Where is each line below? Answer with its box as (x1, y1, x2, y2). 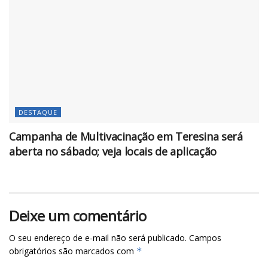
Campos (189, 232, 221, 243)
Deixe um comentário (9, 205, 147, 226)
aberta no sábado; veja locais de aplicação (9, 144, 217, 159)
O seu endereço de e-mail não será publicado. (9, 232, 187, 243)
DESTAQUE (19, 107, 57, 117)
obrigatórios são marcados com (9, 245, 136, 257)
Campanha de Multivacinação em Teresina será (9, 129, 243, 144)
